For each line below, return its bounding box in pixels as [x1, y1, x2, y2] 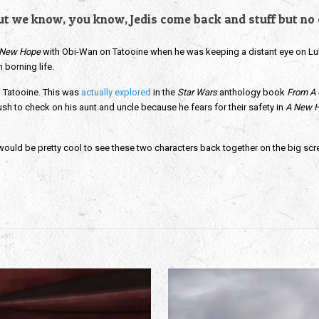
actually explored [80, 87, 151, 98]
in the [150, 87, 177, 98]
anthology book [219, 87, 287, 98]
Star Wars [177, 87, 219, 98]
